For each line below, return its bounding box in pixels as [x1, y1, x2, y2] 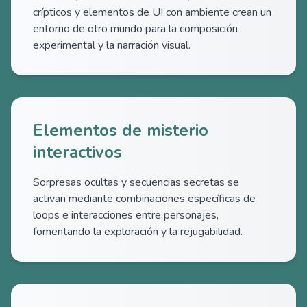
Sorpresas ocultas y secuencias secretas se [33, 175, 239, 190]
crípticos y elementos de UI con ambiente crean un [33, 5, 271, 20]
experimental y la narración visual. [33, 38, 191, 53]
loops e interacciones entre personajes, [33, 208, 219, 223]
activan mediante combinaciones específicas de [33, 191, 256, 206]
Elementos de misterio [33, 119, 208, 141]
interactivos [33, 141, 122, 163]
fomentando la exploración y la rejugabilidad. [33, 224, 243, 239]
